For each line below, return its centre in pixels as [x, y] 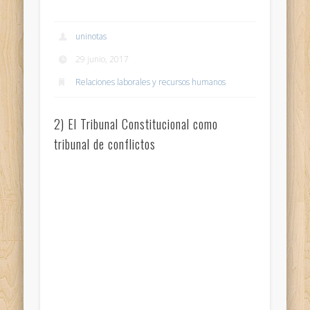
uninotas [91, 37]
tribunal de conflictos [105, 144]
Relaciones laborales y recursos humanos [151, 82]
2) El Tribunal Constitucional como [136, 124]
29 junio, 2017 [102, 60]
